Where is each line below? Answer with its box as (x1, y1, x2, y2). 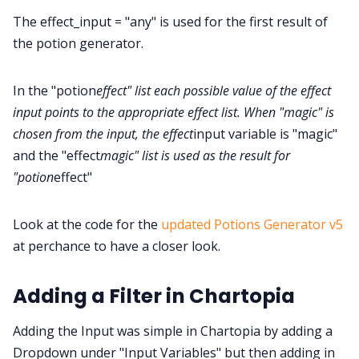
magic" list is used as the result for (100, 146, 290, 164)
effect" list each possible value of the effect (96, 81, 331, 99)
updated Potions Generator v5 (161, 215, 343, 233)
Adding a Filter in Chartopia (13, 281, 295, 310)
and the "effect (13, 146, 100, 164)
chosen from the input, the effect (13, 124, 193, 143)
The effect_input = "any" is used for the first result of (13, 12, 328, 30)
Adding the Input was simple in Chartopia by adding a (13, 322, 333, 341)
